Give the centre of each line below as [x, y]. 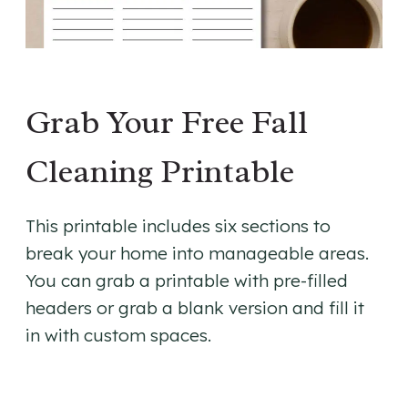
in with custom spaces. [118, 336]
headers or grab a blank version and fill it [195, 308]
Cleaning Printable [160, 172]
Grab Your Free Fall [167, 122]
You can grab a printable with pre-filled [187, 281]
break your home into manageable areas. [197, 254]
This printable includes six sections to [178, 226]
